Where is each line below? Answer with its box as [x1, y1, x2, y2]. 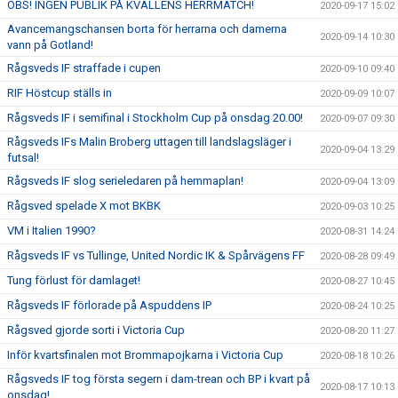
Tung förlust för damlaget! [7, 274, 140, 287]
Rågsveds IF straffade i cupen [7, 61, 161, 75]
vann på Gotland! [7, 38, 93, 52]
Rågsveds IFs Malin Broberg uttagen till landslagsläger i [7, 135, 291, 148]
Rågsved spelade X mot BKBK [7, 199, 161, 212]
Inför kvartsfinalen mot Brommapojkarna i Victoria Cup [7, 348, 283, 362]
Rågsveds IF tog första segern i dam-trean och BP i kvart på [7, 372, 310, 386]
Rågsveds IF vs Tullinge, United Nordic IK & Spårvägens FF [7, 249, 305, 262]
